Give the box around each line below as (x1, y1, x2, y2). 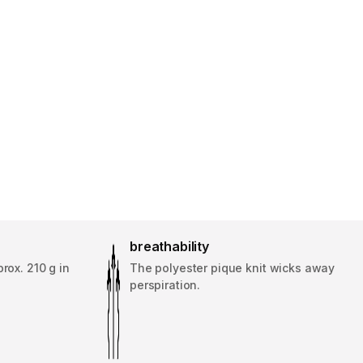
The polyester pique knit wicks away (130, 261, 335, 275)
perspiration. (130, 278, 201, 293)
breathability (130, 238, 209, 255)
